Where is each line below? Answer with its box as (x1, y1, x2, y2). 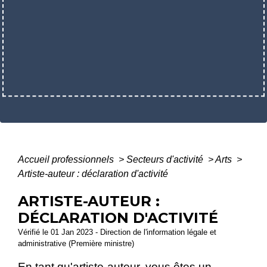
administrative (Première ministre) (18, 239, 134, 249)
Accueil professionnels (18, 154, 116, 165)
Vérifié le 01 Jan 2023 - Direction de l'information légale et (18, 228, 216, 237)
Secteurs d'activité (126, 154, 206, 165)
